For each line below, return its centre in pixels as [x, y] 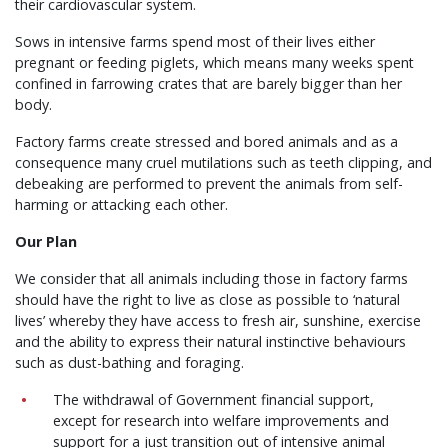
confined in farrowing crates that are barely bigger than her [208, 83]
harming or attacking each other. [123, 204]
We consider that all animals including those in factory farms [211, 278]
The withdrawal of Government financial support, [214, 399]
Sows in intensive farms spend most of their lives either [195, 41]
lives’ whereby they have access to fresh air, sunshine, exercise [218, 320]
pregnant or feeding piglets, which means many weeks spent [214, 62]
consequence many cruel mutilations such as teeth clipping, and [223, 162]
